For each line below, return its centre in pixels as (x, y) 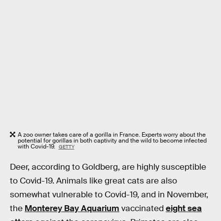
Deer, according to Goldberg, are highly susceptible (108, 167)
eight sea (184, 208)
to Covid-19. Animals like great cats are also (93, 181)
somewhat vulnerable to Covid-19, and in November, (109, 194)
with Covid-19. (37, 147)
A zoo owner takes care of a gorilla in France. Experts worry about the (112, 135)
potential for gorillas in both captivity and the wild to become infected (112, 141)
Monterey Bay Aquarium (72, 208)
